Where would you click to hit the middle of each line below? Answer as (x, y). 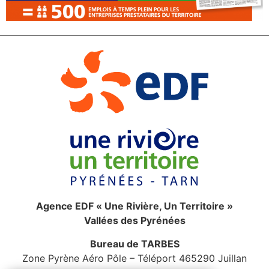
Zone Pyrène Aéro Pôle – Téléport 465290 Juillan (134, 258)
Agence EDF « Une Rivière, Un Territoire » (134, 206)
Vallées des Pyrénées (134, 221)
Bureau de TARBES (134, 243)
